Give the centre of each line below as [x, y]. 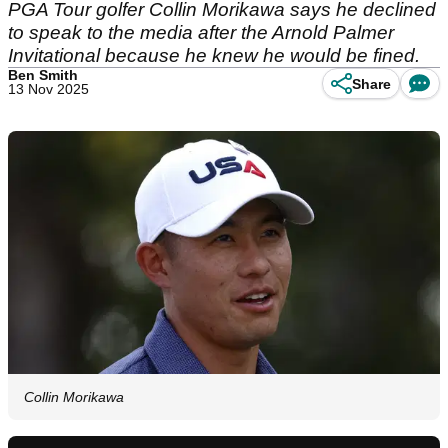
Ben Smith [43, 75]
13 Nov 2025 [48, 89]
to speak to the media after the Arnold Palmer [201, 32]
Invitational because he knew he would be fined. [214, 55]
